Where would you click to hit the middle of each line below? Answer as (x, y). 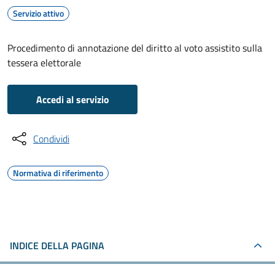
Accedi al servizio (72, 99)
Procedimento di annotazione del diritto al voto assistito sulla (135, 48)
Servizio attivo (38, 13)
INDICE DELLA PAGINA (57, 246)
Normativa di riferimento (58, 173)
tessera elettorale (44, 63)
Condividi (51, 139)
